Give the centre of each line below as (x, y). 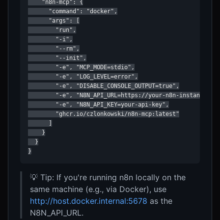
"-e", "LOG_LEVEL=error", (83, 77)
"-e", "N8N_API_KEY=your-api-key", (98, 105)
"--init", (57, 58)
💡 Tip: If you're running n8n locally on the (108, 178)
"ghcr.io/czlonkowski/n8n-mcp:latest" (104, 114)
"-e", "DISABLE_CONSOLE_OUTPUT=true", (104, 86)
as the (160, 201)
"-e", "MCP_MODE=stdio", (81, 68)
